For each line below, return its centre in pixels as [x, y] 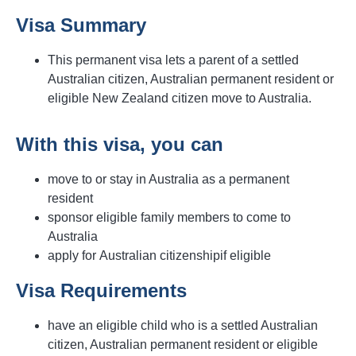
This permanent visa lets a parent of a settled [173, 60]
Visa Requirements [101, 291]
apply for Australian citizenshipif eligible [159, 256]
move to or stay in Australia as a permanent [168, 180]
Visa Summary [81, 25]
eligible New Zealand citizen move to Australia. [180, 98]
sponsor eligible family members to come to [169, 218]
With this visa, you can [120, 145]
